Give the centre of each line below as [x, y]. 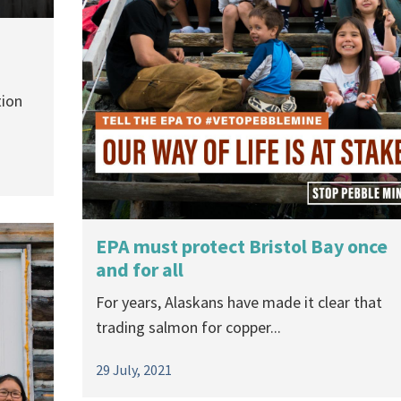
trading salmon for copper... [188, 328]
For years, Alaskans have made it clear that [239, 303]
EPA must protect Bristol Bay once [242, 247]
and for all [140, 270]
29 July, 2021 [134, 370]
